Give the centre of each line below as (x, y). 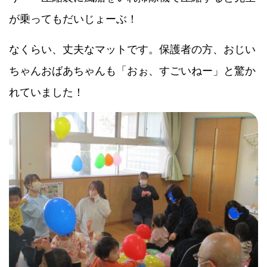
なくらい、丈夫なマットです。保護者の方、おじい (132, 49)
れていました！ (46, 92)
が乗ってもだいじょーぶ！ (73, 19)
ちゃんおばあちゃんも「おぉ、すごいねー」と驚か (132, 71)
